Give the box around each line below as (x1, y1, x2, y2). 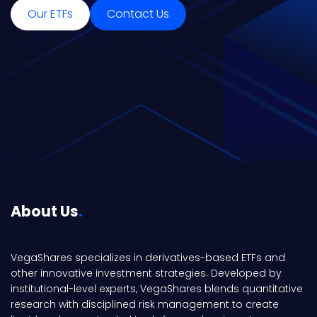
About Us (11, 201, 79, 221)
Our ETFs (28, 6, 73, 22)
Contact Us (107, 6, 169, 22)
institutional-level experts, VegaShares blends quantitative (11, 282, 303, 296)
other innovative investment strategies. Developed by (11, 266, 282, 280)
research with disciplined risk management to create (11, 297, 279, 311)
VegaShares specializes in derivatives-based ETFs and (11, 250, 285, 265)
